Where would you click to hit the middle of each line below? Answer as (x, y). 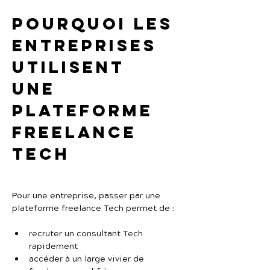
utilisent (72, 67)
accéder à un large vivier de (88, 259)
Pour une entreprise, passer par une (87, 196)
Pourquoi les (96, 24)
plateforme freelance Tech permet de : (93, 209)
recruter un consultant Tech (87, 234)
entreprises (88, 45)
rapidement (53, 246)
